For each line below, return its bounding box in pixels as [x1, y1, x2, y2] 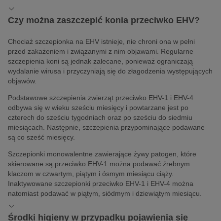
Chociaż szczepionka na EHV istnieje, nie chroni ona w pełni [8, 37, 195, 45]
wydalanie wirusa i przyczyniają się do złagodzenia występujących [8, 67, 213, 75]
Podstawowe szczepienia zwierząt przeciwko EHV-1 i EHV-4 [8, 93, 193, 102]
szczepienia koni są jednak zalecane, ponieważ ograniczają [8, 57, 193, 65]
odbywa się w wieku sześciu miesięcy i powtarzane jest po [8, 103, 188, 111]
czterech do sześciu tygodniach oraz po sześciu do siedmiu [8, 113, 192, 121]
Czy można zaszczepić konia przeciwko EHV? [8, 15, 200, 25]
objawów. [8, 76, 37, 85]
